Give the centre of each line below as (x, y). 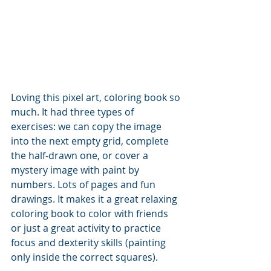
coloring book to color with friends (91, 213)
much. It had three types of (73, 112)
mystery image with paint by (76, 170)
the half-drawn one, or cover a (81, 155)
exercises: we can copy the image (87, 126)
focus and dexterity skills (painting (90, 242)
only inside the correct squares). (86, 257)
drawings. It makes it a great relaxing (95, 199)
